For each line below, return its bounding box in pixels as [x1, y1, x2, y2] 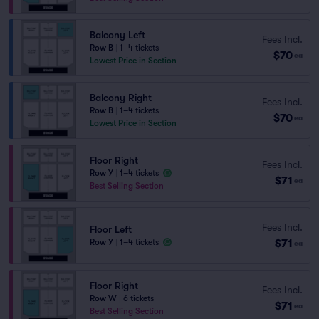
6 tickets [123, 293, 154, 303]
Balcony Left [90, 29, 145, 41]
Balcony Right [90, 92, 152, 103]
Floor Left [90, 224, 132, 235]
